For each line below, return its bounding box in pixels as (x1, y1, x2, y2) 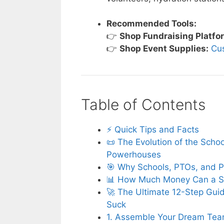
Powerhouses (106, 149, 161, 160)
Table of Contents (81, 95, 205, 114)
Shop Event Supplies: (119, 43, 208, 54)
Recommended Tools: (106, 18, 196, 29)
